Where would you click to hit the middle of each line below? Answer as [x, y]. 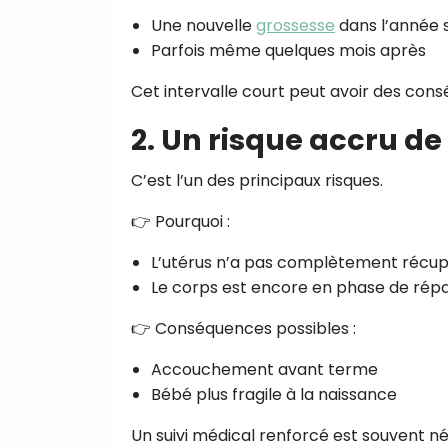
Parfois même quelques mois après [288, 50]
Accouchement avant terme [264, 369]
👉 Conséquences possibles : [243, 328]
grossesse [295, 25]
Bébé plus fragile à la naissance [274, 394]
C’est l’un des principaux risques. [257, 180]
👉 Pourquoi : [180, 221]
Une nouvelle [203, 25]
